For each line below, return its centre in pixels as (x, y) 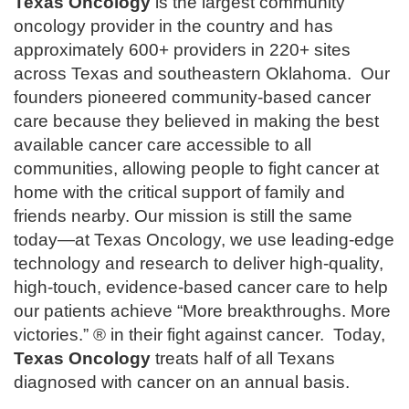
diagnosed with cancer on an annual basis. (184, 383)
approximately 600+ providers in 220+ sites (182, 50)
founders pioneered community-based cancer (192, 98)
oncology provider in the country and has (173, 26)
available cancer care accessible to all (163, 145)
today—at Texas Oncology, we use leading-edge (204, 240)
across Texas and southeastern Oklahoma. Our (202, 74)
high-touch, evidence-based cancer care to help (201, 288)
